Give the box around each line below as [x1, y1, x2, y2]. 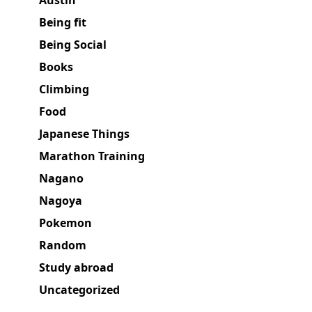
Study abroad [39, 260, 114, 276]
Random [39, 237, 86, 253]
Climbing [39, 81, 89, 97]
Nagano [39, 171, 84, 187]
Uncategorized [39, 282, 120, 298]
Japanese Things [39, 126, 130, 142]
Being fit [39, 15, 86, 31]
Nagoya [39, 193, 82, 209]
